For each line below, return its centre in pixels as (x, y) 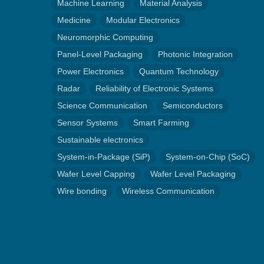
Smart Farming (161, 123)
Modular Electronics (143, 20)
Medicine (74, 20)
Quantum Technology (179, 71)
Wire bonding (82, 191)
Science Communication (102, 105)
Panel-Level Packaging (100, 54)
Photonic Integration (195, 54)
